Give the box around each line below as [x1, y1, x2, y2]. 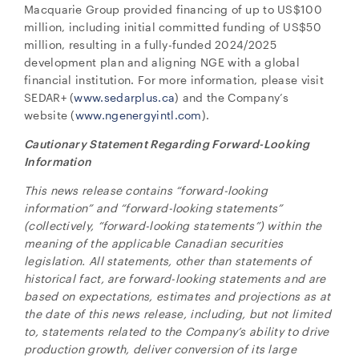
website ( [24, 108, 75, 122]
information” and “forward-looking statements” [24, 201, 283, 215]
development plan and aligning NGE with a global [24, 55, 301, 69]
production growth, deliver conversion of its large [24, 342, 296, 356]
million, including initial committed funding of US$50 [24, 20, 321, 34]
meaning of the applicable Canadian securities [24, 236, 284, 250]
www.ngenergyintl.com [75, 108, 202, 122]
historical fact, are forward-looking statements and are [24, 272, 326, 285]
